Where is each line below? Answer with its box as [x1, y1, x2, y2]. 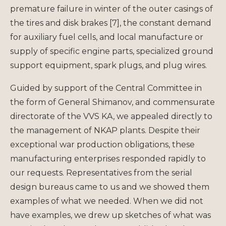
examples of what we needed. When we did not [10, 196, 203, 206]
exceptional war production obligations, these [10, 139, 195, 149]
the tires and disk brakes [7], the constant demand [10, 18, 211, 28]
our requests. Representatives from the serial [10, 167, 192, 178]
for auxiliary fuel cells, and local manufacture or [10, 32, 203, 42]
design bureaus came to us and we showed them [10, 182, 209, 192]
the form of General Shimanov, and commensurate [10, 97, 215, 107]
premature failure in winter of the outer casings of [10, 4, 213, 14]
